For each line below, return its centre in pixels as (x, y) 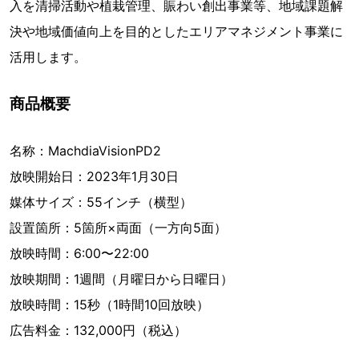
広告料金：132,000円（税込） (98, 330)
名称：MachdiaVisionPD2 (85, 151)
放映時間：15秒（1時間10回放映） (109, 305)
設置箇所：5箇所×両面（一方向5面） (118, 228)
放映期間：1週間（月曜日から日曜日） (121, 279)
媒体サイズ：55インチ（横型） (101, 202)
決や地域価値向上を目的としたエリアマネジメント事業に (176, 31)
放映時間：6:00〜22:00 (79, 253)
